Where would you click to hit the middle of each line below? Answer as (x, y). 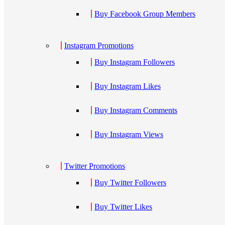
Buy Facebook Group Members (145, 14)
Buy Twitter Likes (123, 207)
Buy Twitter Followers (130, 183)
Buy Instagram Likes (128, 86)
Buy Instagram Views (129, 134)
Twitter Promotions (95, 166)
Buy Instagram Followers (135, 62)
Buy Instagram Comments (136, 110)
